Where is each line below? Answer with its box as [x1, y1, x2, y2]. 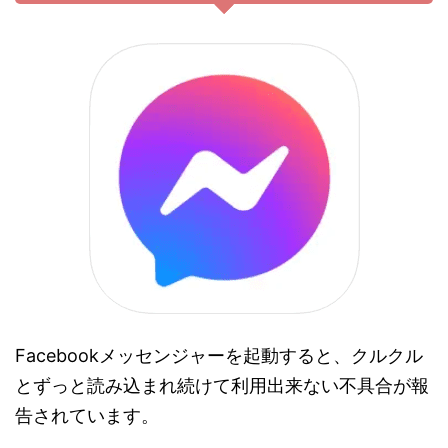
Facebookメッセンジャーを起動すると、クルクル [15, 344, 423, 366]
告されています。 [15, 404, 159, 426]
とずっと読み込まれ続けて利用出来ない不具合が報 [15, 374, 429, 396]
